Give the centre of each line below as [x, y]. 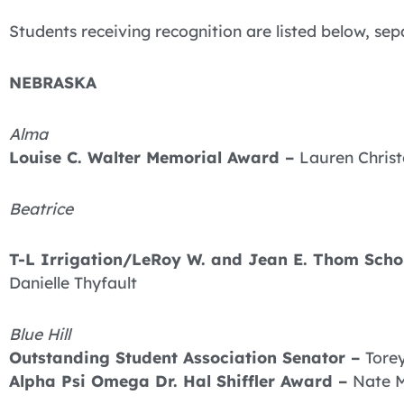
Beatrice [41, 208]
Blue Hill [40, 334]
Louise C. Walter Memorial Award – [154, 156]
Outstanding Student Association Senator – [187, 358]
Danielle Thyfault [73, 283]
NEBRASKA [53, 82]
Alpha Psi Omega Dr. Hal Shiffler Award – [181, 381]
